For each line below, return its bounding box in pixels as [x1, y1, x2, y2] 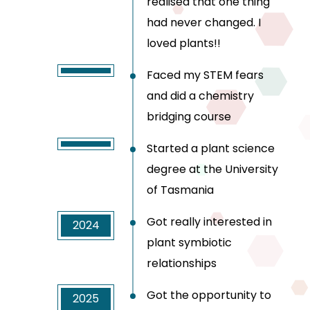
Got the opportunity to [147, 287, 271, 304]
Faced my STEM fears [147, 67, 264, 84]
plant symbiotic [147, 235, 232, 251]
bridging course [147, 109, 231, 125]
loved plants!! [147, 35, 221, 52]
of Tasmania [147, 182, 214, 199]
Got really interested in [147, 214, 272, 230]
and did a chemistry [147, 88, 254, 104]
